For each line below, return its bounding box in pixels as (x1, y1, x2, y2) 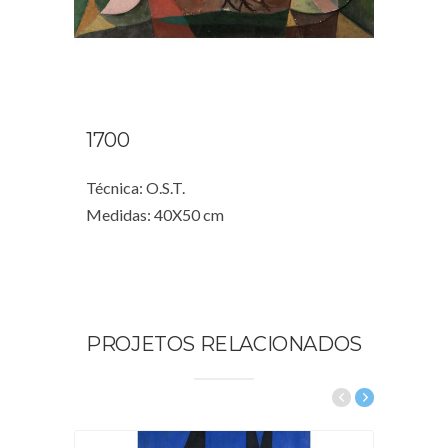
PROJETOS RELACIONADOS (86, 331, 362, 356)
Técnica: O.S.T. (86, 177, 185, 197)
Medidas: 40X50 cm (86, 204, 224, 224)
